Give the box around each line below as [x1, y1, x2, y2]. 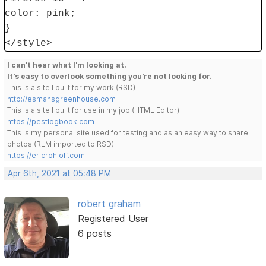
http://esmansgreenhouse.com [7, 94, 116, 103]
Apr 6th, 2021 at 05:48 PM [8, 168, 112, 178]
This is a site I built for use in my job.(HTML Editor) [7, 105, 180, 115]
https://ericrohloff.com [7, 150, 85, 160]
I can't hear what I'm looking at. [7, 60, 127, 69]
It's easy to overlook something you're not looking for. [7, 71, 213, 81]
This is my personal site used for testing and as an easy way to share [7, 128, 249, 137]
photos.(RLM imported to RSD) [7, 139, 115, 148]
